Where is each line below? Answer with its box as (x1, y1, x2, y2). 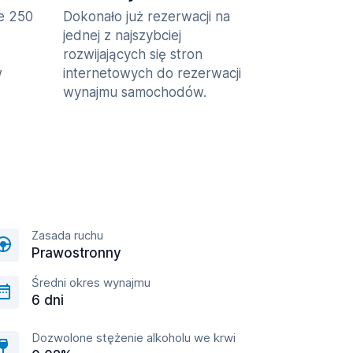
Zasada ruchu (32, 228, 103, 243)
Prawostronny (32, 245, 121, 261)
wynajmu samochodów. (63, 84, 206, 100)
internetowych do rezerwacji (63, 65, 241, 81)
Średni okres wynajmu (32, 275, 150, 290)
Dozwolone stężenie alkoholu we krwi (32, 330, 236, 345)
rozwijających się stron (63, 46, 203, 62)
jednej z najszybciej (63, 28, 181, 43)
